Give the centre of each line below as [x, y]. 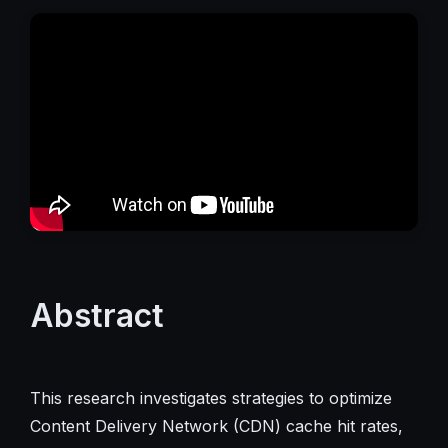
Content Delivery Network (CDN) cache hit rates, [216, 425]
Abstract [96, 315]
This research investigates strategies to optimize [210, 397]
